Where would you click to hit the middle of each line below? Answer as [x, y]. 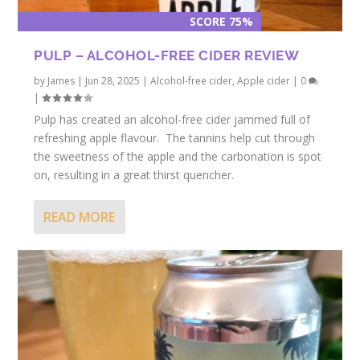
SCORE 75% [221, 22]
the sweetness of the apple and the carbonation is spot [178, 157]
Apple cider [264, 81]
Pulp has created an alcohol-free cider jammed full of [172, 120]
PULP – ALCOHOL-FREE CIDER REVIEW [167, 56]
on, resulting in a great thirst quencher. [134, 175]
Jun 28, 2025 [113, 81]
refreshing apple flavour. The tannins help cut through [175, 138]
